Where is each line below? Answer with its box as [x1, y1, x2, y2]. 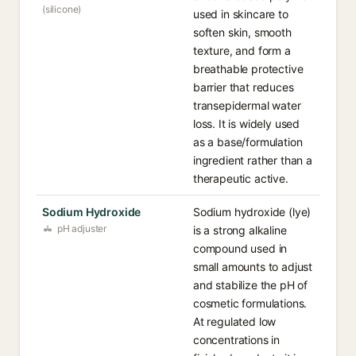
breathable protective [193, 62, 304, 75]
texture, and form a [193, 44, 291, 57]
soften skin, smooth [193, 25, 292, 39]
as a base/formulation [193, 135, 303, 149]
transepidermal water [193, 99, 301, 112]
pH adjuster [57, 222, 107, 234]
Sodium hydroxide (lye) [193, 205, 311, 219]
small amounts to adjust [193, 260, 313, 273]
